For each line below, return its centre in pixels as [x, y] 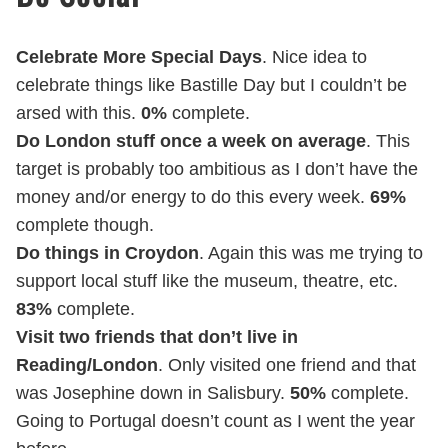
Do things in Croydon [107, 253]
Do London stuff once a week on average [191, 141]
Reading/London [87, 365]
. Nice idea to [314, 57]
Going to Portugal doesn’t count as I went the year [215, 421]
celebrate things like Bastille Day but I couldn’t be [211, 85]
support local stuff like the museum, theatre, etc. [207, 281]
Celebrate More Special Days [139, 57]
